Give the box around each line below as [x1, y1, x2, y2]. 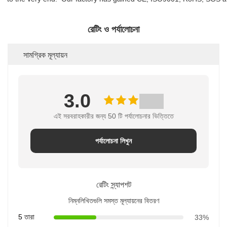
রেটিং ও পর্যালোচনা [88, 24, 139, 34]
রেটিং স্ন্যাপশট [96, 178, 131, 190]
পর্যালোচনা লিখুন [95, 137, 132, 145]
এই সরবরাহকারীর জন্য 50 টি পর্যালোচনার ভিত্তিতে [53, 112, 174, 120]
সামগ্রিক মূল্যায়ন [23, 49, 67, 60]
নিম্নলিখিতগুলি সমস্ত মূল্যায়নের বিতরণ [68, 197, 159, 205]
